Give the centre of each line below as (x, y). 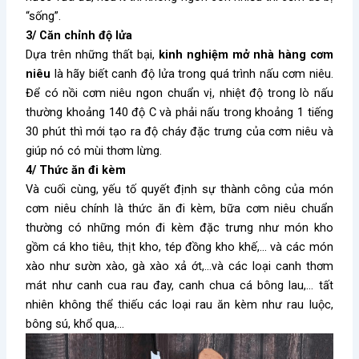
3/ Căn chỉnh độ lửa (79, 36)
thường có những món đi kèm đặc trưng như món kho (179, 228)
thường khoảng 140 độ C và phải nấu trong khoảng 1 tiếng (179, 113)
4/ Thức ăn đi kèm (76, 170)
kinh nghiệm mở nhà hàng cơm (246, 55)
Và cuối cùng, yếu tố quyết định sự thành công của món (179, 190)
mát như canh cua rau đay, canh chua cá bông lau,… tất (179, 286)
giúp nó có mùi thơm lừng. (94, 151)
